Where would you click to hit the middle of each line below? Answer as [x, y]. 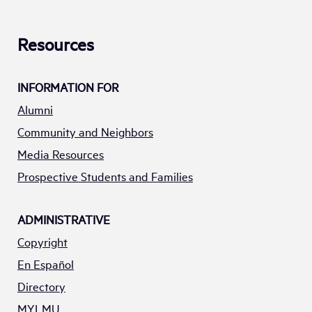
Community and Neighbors [85, 132]
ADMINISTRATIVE [64, 219]
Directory [41, 286]
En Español [46, 264]
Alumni [35, 109]
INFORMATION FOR [68, 87]
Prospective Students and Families [105, 176]
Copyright [42, 242]
